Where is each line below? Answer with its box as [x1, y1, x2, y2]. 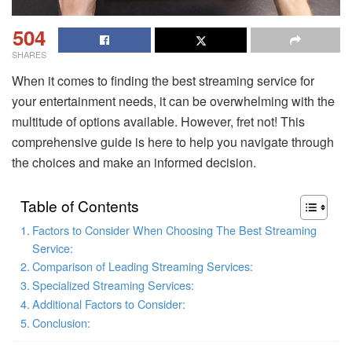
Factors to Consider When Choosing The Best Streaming [31, 221, 317, 238]
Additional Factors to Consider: [31, 295, 185, 312]
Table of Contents [20, 194, 139, 216]
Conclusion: [31, 313, 90, 331]
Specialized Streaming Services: [31, 276, 194, 293]
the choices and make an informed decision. [12, 152, 256, 171]
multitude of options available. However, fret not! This [12, 112, 305, 130]
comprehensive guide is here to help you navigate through [12, 132, 334, 151]
